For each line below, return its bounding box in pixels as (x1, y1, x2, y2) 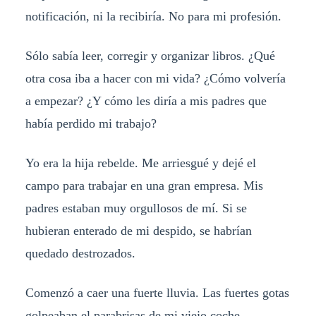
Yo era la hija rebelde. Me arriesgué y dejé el (25, 155, 256, 170)
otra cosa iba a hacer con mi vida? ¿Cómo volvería (25, 71, 286, 85)
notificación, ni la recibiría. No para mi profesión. (25, 8, 281, 23)
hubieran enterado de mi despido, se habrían (25, 223, 252, 238)
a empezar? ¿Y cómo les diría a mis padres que (25, 93, 267, 108)
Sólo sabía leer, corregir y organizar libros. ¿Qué (25, 48, 275, 63)
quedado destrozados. (25, 245, 135, 260)
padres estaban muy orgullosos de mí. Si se (25, 200, 247, 215)
